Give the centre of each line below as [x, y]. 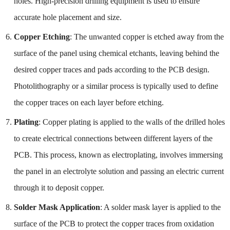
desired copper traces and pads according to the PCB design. [111, 69]
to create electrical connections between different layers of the [113, 138]
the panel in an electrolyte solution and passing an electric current [119, 171]
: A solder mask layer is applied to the [160, 207]
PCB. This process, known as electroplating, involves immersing [118, 155]
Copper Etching [42, 36]
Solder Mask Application [57, 207]
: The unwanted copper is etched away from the [147, 36]
